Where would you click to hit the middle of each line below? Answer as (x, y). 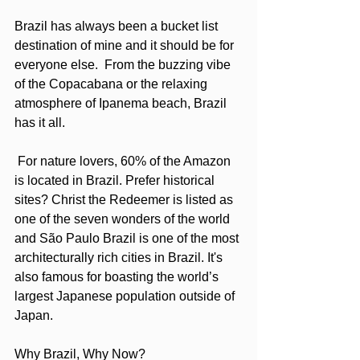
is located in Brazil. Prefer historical (116, 181)
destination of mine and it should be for (126, 46)
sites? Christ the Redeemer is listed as (125, 200)
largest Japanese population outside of (126, 297)
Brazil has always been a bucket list (118, 27)
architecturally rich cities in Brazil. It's (120, 258)
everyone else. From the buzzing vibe (124, 65)
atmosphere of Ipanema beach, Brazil (122, 104)
